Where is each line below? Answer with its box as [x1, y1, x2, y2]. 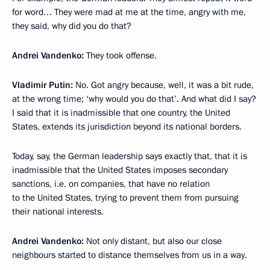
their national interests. [12, 205, 104, 218]
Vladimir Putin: [12, 78, 73, 91]
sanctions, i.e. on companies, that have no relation [12, 177, 210, 190]
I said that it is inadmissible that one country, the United [12, 106, 230, 119]
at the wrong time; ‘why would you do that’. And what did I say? [12, 92, 256, 105]
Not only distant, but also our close [86, 234, 222, 247]
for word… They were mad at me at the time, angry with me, [12, 5, 246, 18]
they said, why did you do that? [12, 19, 131, 32]
